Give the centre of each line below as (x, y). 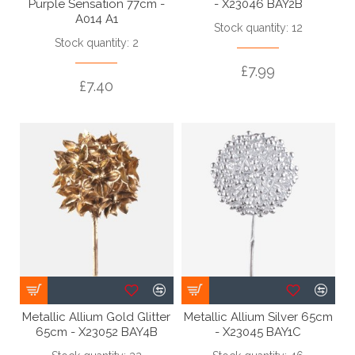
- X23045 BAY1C (258, 332)
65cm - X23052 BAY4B (96, 332)
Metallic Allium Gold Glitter (97, 317)
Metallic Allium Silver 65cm (258, 317)
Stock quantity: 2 (96, 42)
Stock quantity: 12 (258, 27)
